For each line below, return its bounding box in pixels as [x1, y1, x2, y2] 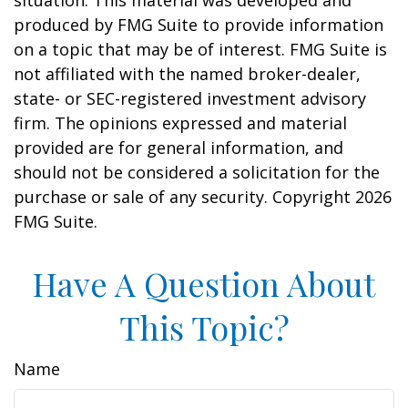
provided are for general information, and [14, 137, 343, 158]
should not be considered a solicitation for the [14, 161, 380, 183]
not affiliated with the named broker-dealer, [14, 63, 361, 85]
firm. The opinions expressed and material [14, 112, 347, 134]
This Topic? [118, 305, 290, 349]
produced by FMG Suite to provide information [14, 14, 383, 36]
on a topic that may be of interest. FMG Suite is [14, 38, 387, 60]
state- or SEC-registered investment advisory [14, 87, 366, 109]
